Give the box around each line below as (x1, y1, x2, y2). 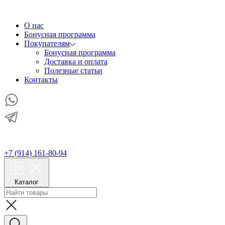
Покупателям (24, 39, 70, 48)
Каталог (15, 178, 39, 186)
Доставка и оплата (44, 57, 107, 66)
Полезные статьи (44, 66, 102, 75)
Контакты (24, 75, 58, 84)
